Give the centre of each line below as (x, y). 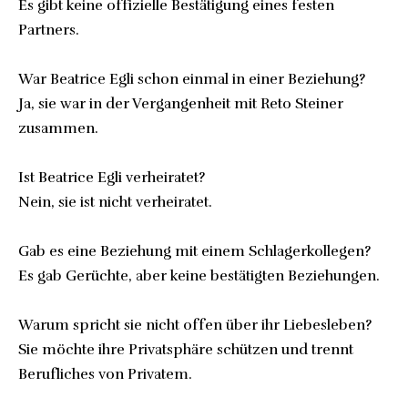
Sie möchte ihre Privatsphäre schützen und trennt (186, 349)
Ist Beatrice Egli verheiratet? (112, 177)
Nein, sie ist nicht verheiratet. (115, 202)
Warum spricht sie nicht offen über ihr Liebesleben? (195, 325)
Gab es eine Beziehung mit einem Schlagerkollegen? (194, 251)
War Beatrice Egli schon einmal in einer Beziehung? (192, 79)
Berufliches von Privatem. (105, 374)
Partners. (49, 30)
